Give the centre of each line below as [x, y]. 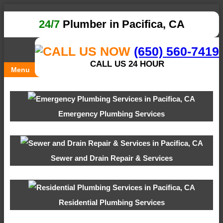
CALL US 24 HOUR [127, 64]
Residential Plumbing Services [111, 203]
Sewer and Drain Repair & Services [111, 158]
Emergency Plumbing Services [111, 114]
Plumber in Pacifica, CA [122, 24]
